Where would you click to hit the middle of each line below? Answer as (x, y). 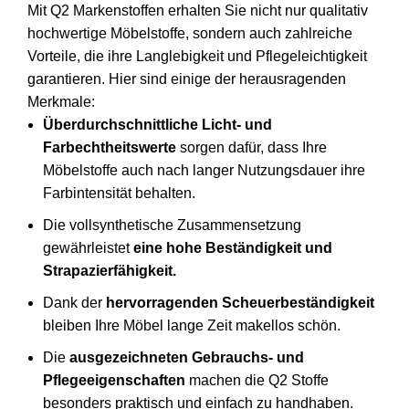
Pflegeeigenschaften (114, 381)
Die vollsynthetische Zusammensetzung (172, 225)
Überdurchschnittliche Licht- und (157, 125)
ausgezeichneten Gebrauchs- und (187, 358)
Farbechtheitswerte (110, 148)
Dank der (74, 303)
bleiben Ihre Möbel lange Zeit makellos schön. (192, 326)
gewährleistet (88, 248)
